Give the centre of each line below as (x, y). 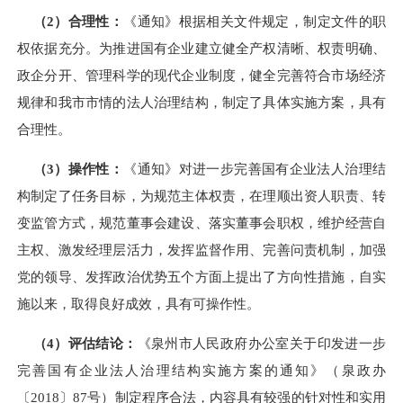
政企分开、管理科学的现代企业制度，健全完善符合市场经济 (201, 75)
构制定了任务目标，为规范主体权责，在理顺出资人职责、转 (201, 196)
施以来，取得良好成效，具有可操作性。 (139, 304)
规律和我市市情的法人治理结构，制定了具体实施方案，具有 (201, 102)
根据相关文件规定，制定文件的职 (282, 21)
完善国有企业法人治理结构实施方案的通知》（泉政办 (201, 371)
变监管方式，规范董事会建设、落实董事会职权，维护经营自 (201, 223)
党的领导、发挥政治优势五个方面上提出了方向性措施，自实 (201, 277)
